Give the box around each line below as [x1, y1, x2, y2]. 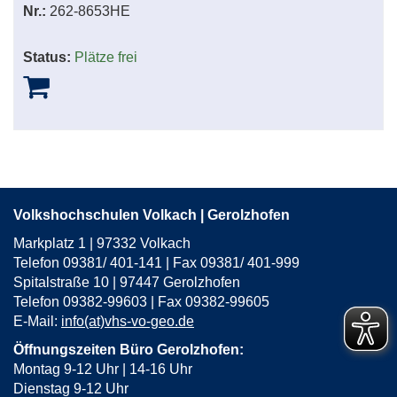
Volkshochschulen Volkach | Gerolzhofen [13, 207, 290, 223]
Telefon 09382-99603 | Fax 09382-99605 [13, 294, 269, 310]
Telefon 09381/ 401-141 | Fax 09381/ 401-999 [13, 255, 300, 271]
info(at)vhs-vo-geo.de [61, 314, 194, 330]
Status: [23, 50, 71, 66]
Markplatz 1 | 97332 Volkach [13, 236, 194, 252]
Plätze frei [74, 50, 137, 66]
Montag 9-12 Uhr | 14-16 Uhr [13, 362, 192, 378]
